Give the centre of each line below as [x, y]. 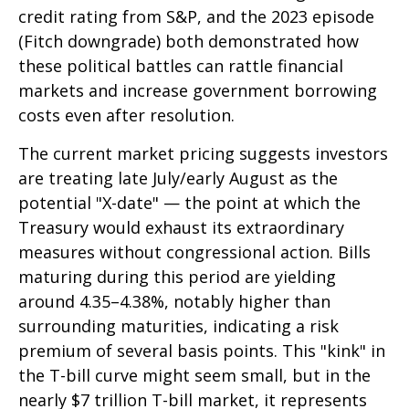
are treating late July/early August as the [178, 178]
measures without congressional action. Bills [194, 252]
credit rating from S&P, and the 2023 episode [196, 17]
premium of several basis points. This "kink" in [202, 351]
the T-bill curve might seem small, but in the [194, 376]
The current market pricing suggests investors [203, 154]
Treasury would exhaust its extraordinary [181, 228]
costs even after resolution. [126, 115]
